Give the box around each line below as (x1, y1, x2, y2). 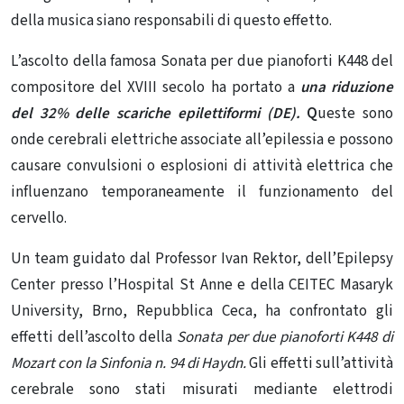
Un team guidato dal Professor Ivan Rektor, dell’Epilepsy (11, 247, 393, 270)
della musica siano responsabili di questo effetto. (11, 9, 332, 32)
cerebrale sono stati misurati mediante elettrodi (11, 378, 393, 400)
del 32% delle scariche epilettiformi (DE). (11, 102, 300, 124)
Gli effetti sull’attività (246, 352, 394, 374)
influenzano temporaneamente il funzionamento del (11, 180, 393, 203)
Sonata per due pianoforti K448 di (172, 326, 393, 348)
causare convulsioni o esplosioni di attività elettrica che (11, 154, 393, 177)
